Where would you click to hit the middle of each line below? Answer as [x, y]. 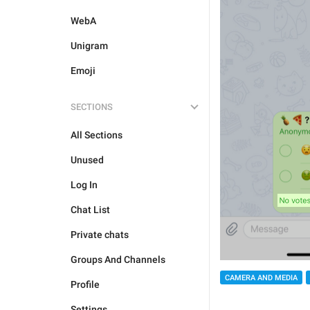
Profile [85, 284]
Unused [87, 160]
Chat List [90, 210]
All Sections [97, 135]
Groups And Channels [118, 259]
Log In [84, 185]
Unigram [89, 46]
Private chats [100, 235]
